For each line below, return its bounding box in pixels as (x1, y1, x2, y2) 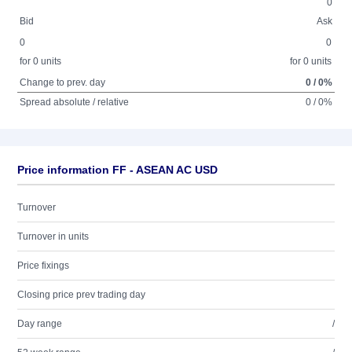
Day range (17, 318, 62, 329)
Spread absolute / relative (20, 97, 130, 108)
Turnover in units (17, 231, 89, 242)
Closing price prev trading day (17, 289, 145, 300)
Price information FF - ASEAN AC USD (17, 163, 218, 176)
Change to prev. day (20, 77, 106, 88)
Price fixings (17, 260, 69, 271)
